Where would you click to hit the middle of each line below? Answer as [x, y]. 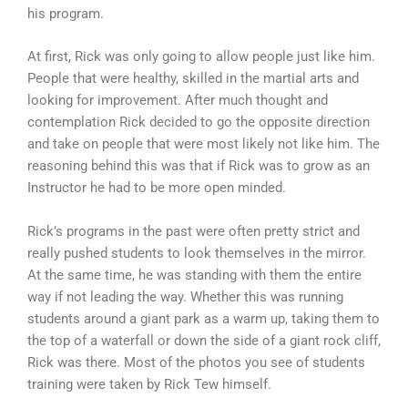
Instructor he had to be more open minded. [157, 188]
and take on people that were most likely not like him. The [204, 144]
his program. [66, 13]
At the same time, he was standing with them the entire [194, 275]
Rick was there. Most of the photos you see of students [196, 362]
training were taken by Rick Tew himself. [149, 384]
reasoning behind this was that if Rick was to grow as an [199, 166]
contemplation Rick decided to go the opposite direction [199, 122]
